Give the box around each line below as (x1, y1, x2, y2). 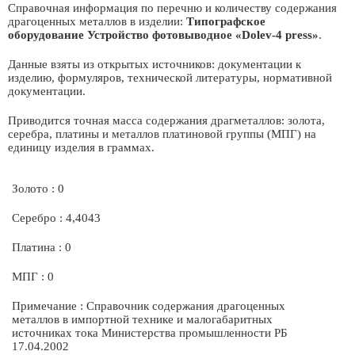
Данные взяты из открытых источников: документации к (8, 58, 301, 71)
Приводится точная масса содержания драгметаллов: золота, (8, 114, 325, 127)
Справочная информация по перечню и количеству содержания (8, 2, 337, 14)
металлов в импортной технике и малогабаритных (12, 313, 273, 326)
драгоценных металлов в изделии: (8, 15, 186, 28)
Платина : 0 (12, 241, 71, 254)
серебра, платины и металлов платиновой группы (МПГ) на (8, 128, 316, 140)
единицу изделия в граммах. (8, 141, 155, 154)
